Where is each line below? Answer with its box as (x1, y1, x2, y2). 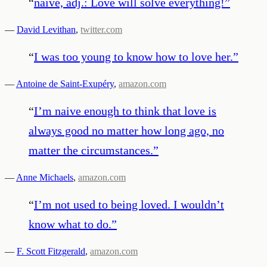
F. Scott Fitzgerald (17, 246, 85, 256)
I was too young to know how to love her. (34, 49, 233, 63)
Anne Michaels (16, 172, 73, 182)
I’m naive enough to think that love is (34, 104, 216, 117)
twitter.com (80, 24, 122, 35)
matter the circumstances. (29, 143, 153, 157)
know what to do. (29, 217, 111, 231)
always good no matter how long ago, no (29, 123, 224, 137)
